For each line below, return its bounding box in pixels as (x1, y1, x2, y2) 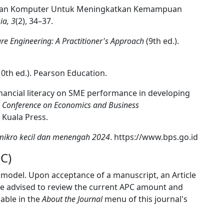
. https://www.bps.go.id (110, 131, 198, 142)
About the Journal (42, 193, 102, 204)
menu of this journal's (102, 193, 187, 204)
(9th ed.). (144, 35, 179, 46)
